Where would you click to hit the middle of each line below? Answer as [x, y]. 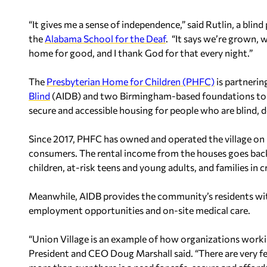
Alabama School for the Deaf [105, 38]
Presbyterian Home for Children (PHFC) [131, 81]
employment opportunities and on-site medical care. [139, 210]
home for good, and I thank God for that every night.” [141, 53]
